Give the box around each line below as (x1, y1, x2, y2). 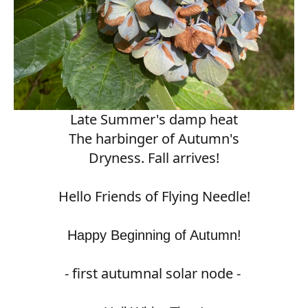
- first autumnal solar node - (64, 263, 244, 283)
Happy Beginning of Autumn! (67, 227, 241, 243)
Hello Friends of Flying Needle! (58, 186, 250, 206)
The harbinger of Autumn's (69, 129, 239, 148)
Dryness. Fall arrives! (89, 148, 219, 167)
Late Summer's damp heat (70, 109, 238, 129)
